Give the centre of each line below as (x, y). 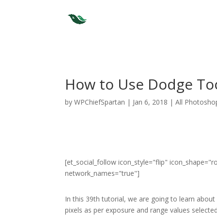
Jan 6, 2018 (150, 102)
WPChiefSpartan (100, 102)
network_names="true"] (102, 173)
